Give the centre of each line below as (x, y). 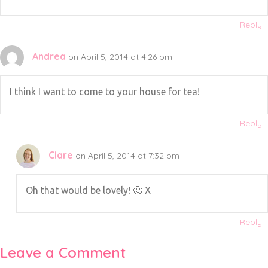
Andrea (49, 56)
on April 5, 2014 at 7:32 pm (127, 155)
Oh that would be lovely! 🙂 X (88, 190)
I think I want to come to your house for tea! (105, 92)
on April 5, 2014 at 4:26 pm (120, 57)
